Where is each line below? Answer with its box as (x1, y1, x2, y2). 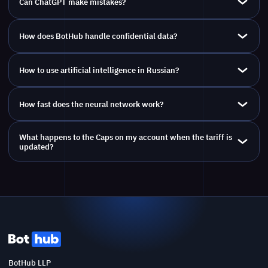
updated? (19, 141, 53, 151)
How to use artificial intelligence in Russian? (19, 65, 179, 75)
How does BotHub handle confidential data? (19, 31, 177, 41)
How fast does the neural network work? (19, 99, 163, 109)
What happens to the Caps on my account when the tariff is (19, 132, 232, 142)
